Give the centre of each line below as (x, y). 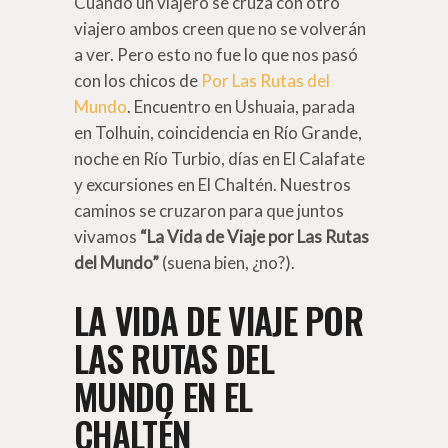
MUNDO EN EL (163, 396)
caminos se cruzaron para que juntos (209, 211)
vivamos (105, 237)
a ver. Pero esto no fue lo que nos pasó (216, 55)
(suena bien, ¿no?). (227, 263)
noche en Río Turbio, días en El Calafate (219, 159)
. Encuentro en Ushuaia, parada (241, 107)
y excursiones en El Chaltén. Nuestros (212, 185)
